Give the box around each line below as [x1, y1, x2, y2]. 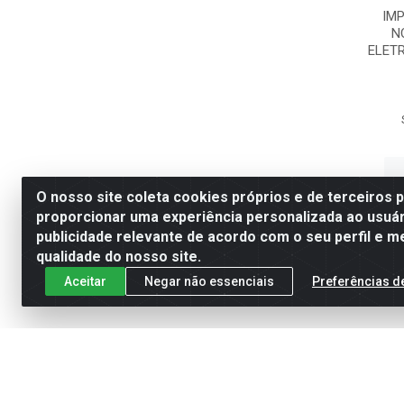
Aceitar [64, 273, 106, 289]
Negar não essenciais [144, 273, 274, 289]
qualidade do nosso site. [36, 248, 201, 265]
